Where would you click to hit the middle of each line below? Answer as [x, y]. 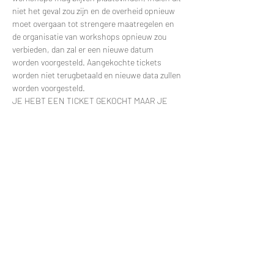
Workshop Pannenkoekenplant [93, 243]
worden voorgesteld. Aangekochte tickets [88, 62]
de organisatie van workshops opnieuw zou [90, 36]
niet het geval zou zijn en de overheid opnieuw [94, 10]
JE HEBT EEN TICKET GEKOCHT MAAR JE [91, 100]
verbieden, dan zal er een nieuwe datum [84, 49]
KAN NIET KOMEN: [47, 113]
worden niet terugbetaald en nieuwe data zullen [98, 75]
